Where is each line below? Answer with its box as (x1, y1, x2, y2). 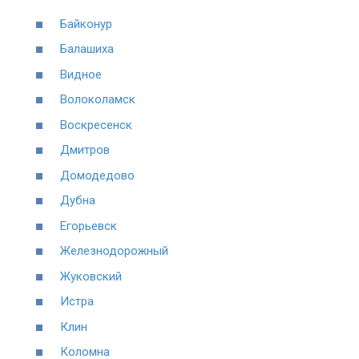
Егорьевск (60, 218, 117, 233)
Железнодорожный (60, 244, 168, 259)
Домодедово (60, 167, 135, 183)
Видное (60, 67, 102, 82)
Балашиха (60, 42, 114, 57)
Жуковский (60, 268, 122, 284)
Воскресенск (60, 117, 132, 132)
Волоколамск (60, 92, 135, 107)
